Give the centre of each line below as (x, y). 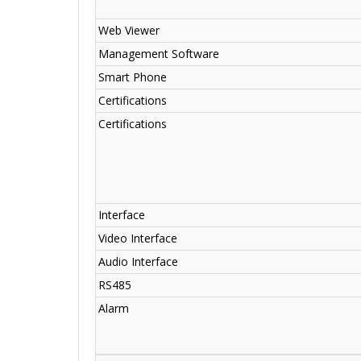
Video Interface (138, 239)
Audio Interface (138, 262)
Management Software (159, 54)
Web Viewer (129, 31)
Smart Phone (133, 77)
